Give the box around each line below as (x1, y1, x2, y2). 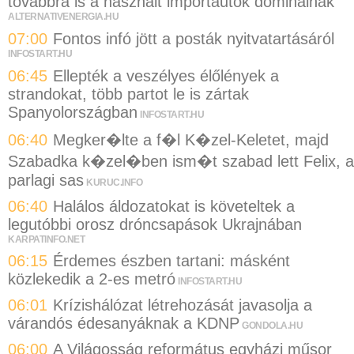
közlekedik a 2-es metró (8, 270, 175, 288)
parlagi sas (8, 171, 84, 190)
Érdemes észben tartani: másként (53, 252, 290, 270)
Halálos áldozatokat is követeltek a (53, 197, 295, 215)
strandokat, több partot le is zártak (8, 85, 249, 103)
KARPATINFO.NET (8, 233, 85, 245)
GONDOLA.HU (242, 319, 303, 331)
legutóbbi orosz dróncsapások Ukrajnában (8, 215, 302, 233)
